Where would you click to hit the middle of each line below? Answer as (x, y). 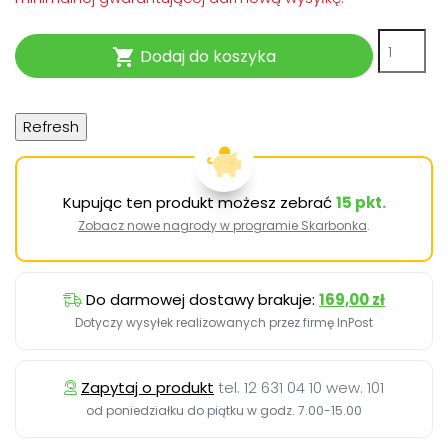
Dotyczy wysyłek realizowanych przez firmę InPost (224, 323)
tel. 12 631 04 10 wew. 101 (301, 388)
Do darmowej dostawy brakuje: (202, 300)
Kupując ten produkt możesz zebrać (199, 203)
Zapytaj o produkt (147, 388)
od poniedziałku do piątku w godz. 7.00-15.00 (224, 411)
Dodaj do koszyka (206, 56)
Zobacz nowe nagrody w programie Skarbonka (222, 226)
